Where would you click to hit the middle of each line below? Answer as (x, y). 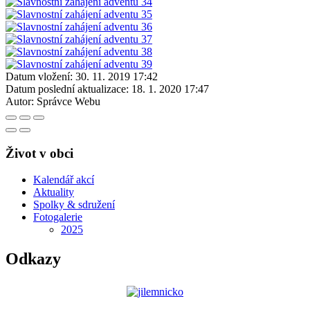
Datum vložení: (39, 76)
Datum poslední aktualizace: (67, 89)
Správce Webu (69, 101)
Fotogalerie (58, 217)
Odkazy (33, 259)
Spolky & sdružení (74, 205)
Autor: (20, 101)
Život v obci (39, 153)
